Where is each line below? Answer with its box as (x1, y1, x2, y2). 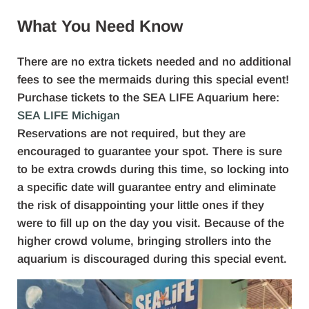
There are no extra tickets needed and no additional (17, 54, 291, 68)
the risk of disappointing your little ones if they (17, 198, 264, 212)
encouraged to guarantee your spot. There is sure (17, 144, 282, 158)
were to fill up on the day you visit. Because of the (17, 216, 284, 230)
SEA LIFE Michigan (17, 108, 120, 122)
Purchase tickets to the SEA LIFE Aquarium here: (17, 90, 279, 104)
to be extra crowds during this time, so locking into (17, 162, 289, 176)
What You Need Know (17, 17, 183, 36)
